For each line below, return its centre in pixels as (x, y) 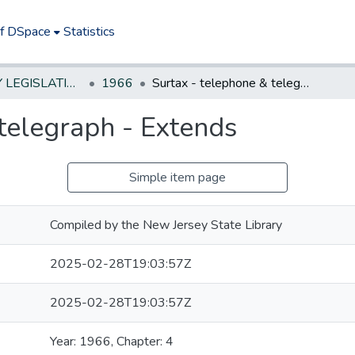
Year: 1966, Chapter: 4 (112, 342)
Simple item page (177, 177)
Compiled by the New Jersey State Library (166, 225)
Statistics (90, 32)
